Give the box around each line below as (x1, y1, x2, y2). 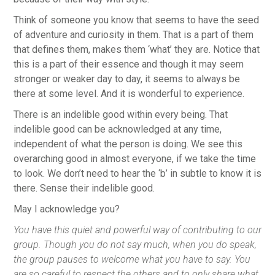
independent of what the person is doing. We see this (14, 137, 242, 150)
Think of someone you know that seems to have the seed (14, 14, 259, 26)
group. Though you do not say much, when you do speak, (14, 238, 257, 250)
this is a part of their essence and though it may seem (14, 58, 244, 70)
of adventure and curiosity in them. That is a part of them (14, 28, 254, 41)
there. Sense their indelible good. (14, 182, 155, 194)
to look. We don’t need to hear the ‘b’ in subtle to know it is (14, 167, 261, 179)
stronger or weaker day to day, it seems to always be (14, 72, 240, 85)
